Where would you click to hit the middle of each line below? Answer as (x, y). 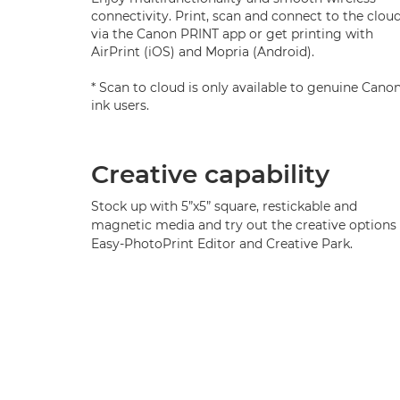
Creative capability (210, 174)
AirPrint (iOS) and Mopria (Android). (203, 52)
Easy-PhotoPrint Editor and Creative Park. (222, 244)
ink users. (120, 105)
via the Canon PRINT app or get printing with (232, 34)
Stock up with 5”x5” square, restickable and (224, 206)
